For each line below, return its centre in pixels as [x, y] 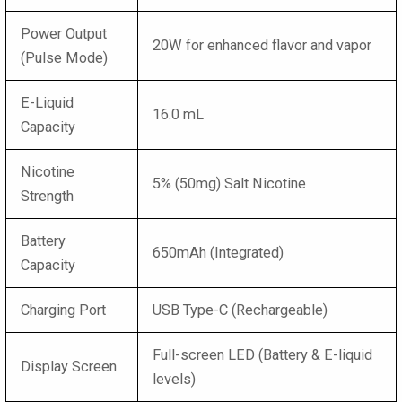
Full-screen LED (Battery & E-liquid [263, 354]
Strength [48, 196]
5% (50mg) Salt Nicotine [230, 183]
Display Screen [69, 366]
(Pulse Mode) [65, 57]
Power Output [64, 33]
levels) [175, 379]
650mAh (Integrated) [218, 252]
